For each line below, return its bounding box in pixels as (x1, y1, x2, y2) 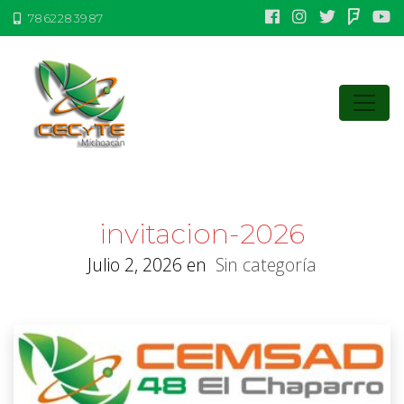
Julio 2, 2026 (87, 252, 182, 277)
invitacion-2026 (99, 216, 305, 251)
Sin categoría (216, 252, 317, 277)
